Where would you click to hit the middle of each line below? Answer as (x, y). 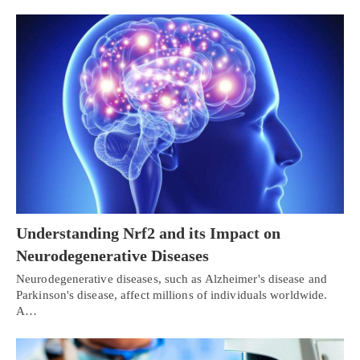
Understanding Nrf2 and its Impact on (148, 233)
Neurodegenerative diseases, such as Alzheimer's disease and (172, 279)
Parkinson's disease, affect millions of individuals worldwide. (172, 295)
